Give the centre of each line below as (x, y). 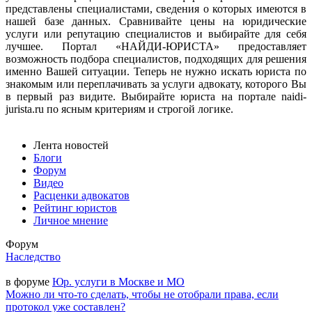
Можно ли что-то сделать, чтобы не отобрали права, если (142, 295)
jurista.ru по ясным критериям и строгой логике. (119, 109)
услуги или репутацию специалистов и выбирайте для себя (156, 34)
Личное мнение (71, 221)
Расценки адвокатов (81, 196)
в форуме (29, 282)
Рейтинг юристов (75, 208)
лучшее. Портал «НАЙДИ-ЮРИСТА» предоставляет (156, 47)
